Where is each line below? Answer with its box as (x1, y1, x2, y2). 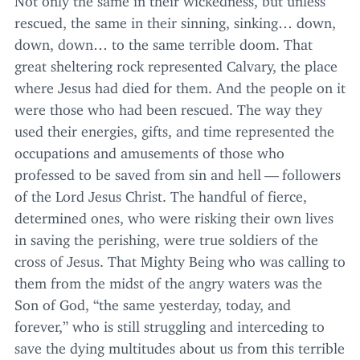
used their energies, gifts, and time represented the (14, 121, 334, 133)
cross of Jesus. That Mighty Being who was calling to (14, 252, 346, 264)
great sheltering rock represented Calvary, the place (14, 56, 337, 68)
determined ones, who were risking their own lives (14, 208, 333, 220)
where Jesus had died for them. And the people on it (14, 78, 346, 90)
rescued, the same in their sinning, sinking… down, (14, 13, 336, 25)
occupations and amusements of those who (14, 143, 284, 155)
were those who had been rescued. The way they (14, 100, 322, 112)
